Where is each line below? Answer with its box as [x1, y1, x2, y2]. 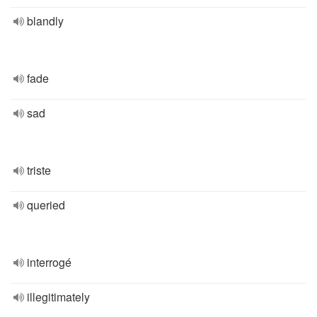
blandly [27, 13, 64, 29]
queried [27, 197, 65, 213]
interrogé [27, 254, 71, 270]
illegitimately [27, 289, 90, 305]
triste [27, 162, 51, 178]
